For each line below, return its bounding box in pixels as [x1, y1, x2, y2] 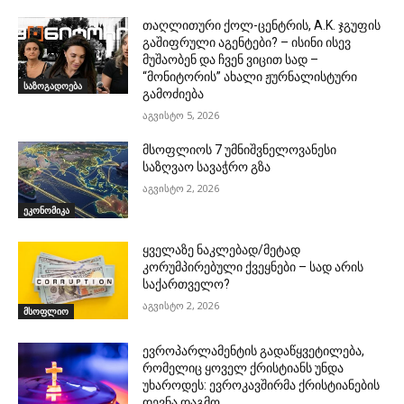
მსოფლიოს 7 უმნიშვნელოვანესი [142, 142, 337, 157]
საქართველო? [142, 277, 231, 292]
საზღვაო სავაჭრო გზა [142, 159, 271, 174]
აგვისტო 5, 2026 [142, 107, 220, 122]
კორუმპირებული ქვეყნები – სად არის [142, 260, 364, 275]
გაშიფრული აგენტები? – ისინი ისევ [142, 34, 352, 50]
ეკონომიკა [23, 204, 69, 217]
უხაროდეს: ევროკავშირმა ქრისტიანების [142, 377, 381, 392]
